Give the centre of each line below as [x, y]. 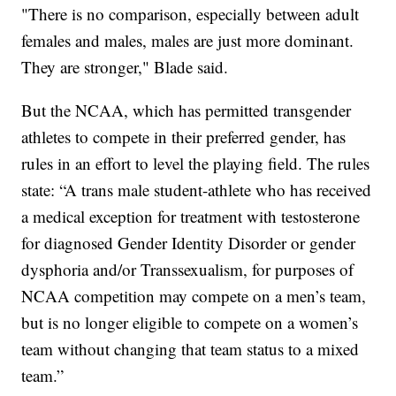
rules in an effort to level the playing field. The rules [196, 163]
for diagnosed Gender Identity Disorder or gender [189, 242]
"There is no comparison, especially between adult [190, 13]
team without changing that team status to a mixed [190, 348]
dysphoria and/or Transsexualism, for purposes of [188, 269]
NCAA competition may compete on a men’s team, [194, 295]
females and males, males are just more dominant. [188, 40]
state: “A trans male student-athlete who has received [197, 189]
